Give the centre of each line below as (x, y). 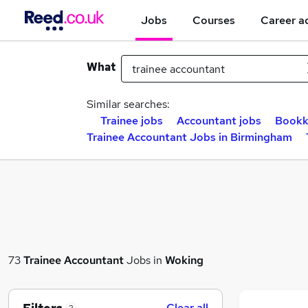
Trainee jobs (132, 121)
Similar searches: (128, 104)
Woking (184, 260)
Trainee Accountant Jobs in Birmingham (189, 137)
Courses (214, 20)
